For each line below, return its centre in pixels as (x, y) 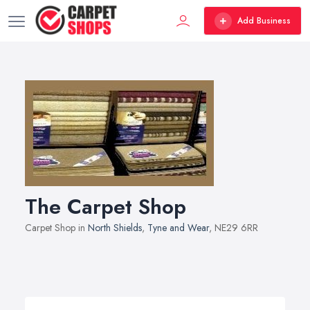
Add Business (264, 21)
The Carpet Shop (106, 207)
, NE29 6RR (234, 228)
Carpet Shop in (56, 228)
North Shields (115, 228)
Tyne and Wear (178, 228)
